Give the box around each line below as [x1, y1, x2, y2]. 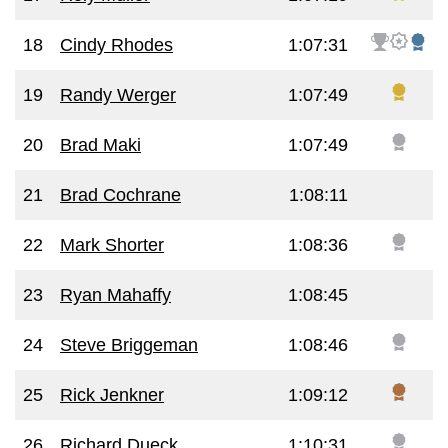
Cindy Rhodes [60, 35, 173, 55]
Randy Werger [60, 85, 176, 105]
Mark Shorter [60, 235, 164, 255]
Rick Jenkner [60, 385, 164, 405]
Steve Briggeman [60, 335, 198, 355]
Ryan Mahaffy [60, 285, 171, 305]
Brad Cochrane [60, 185, 181, 205]
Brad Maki [60, 135, 141, 155]
